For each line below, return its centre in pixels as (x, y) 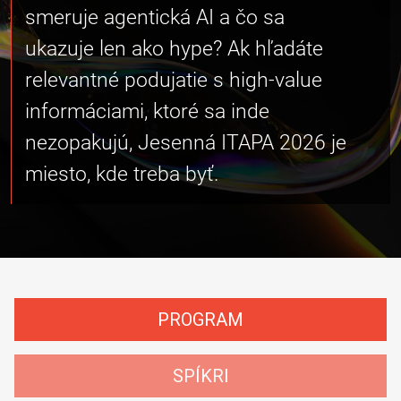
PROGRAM (200, 320)
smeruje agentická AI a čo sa (155, 17)
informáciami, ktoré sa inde (147, 111)
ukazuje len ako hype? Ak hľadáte (174, 48)
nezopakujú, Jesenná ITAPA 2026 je (186, 142)
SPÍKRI (200, 376)
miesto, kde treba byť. (122, 174)
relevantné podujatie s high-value (174, 80)
